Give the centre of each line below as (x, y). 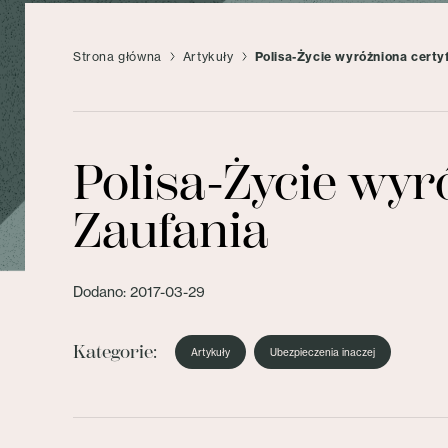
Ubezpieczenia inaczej (322, 352)
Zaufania (171, 231)
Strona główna (117, 56)
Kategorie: (115, 352)
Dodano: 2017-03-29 (139, 291)
